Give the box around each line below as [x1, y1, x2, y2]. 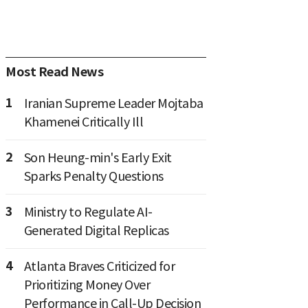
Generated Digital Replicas [23, 222, 169, 239]
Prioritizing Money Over [23, 276, 150, 293]
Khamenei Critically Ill [23, 113, 143, 130]
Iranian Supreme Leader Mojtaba [23, 95, 203, 111]
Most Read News [5, 63, 103, 80]
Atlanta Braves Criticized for [23, 258, 175, 274]
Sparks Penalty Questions [23, 168, 164, 184]
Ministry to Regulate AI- [23, 203, 153, 220]
